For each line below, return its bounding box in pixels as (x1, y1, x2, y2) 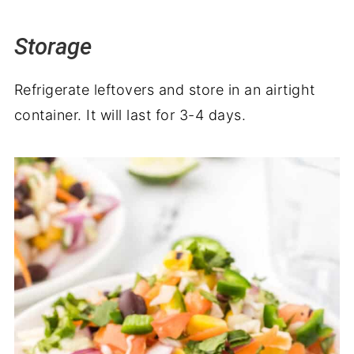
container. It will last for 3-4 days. (13, 106, 247, 123)
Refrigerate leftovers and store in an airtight (13, 81, 315, 98)
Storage (13, 32, 92, 60)
